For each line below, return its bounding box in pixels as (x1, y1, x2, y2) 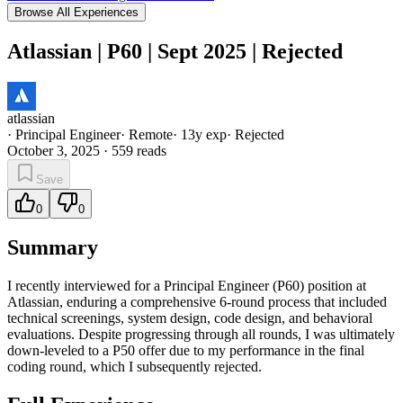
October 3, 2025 (7, 142, 100, 158)
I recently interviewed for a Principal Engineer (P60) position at (7, 278, 366, 294)
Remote (129, 126, 173, 142)
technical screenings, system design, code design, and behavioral (7, 310, 372, 327)
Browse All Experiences (14, 4, 139, 19)
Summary (7, 236, 98, 260)
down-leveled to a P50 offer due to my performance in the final (7, 343, 364, 359)
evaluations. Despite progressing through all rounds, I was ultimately (7, 327, 395, 343)
